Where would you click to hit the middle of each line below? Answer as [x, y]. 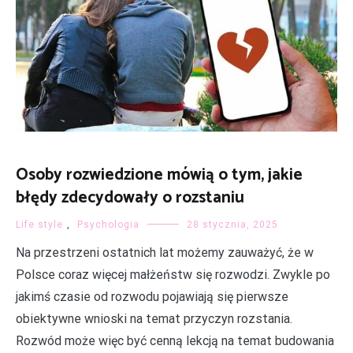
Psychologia [108, 224]
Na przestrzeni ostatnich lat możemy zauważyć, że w [165, 252]
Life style [39, 224]
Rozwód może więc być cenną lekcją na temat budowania [175, 340]
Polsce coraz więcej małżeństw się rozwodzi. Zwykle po [173, 274]
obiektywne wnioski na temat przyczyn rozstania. [154, 318]
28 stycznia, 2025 [232, 224]
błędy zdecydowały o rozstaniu [130, 197]
